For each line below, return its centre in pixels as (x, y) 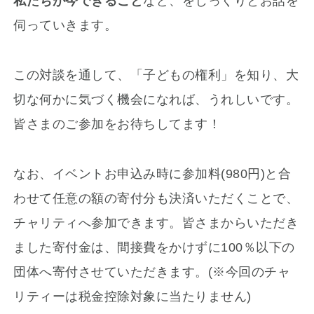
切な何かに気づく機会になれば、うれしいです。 (156, 100)
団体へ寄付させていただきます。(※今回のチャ (152, 272)
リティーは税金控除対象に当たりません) (132, 297)
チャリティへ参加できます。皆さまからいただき (156, 223)
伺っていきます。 (66, 26)
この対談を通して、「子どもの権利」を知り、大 (156, 75)
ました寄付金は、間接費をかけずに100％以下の (154, 248)
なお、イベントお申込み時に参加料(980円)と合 (152, 174)
